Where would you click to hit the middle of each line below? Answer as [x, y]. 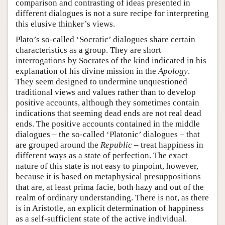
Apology [173, 71]
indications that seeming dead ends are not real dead [108, 113]
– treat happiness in [168, 145]
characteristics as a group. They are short [88, 50]
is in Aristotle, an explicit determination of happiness [110, 208]
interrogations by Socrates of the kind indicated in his [111, 60]
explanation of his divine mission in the [87, 71]
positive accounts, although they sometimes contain [107, 102]
